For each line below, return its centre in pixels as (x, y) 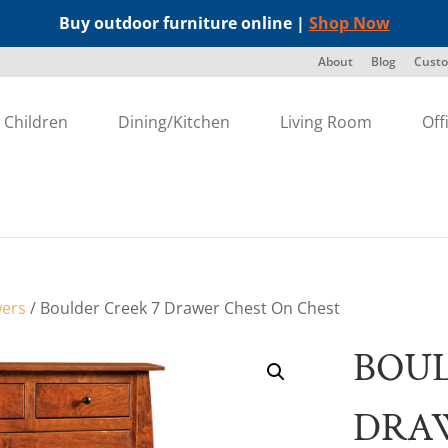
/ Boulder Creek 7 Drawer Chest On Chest (183, 308)
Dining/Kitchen (174, 122)
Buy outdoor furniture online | (183, 23)
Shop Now (349, 23)
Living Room (326, 122)
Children (36, 122)
